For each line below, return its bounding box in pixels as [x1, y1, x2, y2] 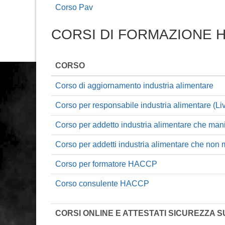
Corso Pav [55, 3, 93, 12]
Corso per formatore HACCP [55, 159, 157, 168]
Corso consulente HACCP [55, 179, 149, 188]
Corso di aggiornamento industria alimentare [55, 81, 213, 90]
